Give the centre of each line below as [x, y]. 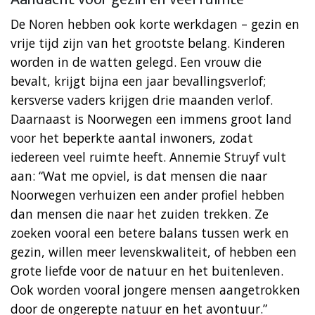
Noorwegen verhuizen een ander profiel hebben [148, 194]
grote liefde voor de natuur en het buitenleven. [147, 270]
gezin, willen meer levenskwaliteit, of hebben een [154, 251]
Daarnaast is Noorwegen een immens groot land [151, 118]
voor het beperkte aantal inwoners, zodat [132, 137]
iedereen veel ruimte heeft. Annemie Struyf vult [148, 156]
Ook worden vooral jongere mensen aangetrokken [155, 289]
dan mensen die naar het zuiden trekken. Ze [140, 213]
